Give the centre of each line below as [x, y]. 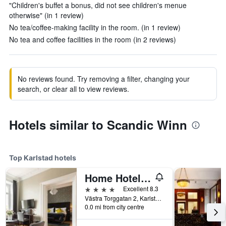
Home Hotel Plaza [146, 178]
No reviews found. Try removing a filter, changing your [104, 79]
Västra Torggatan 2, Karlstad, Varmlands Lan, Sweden [158, 198]
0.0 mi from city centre [115, 207]
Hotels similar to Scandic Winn [98, 125]
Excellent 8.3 [141, 188]
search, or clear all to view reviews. [73, 89]
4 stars [96, 188]
